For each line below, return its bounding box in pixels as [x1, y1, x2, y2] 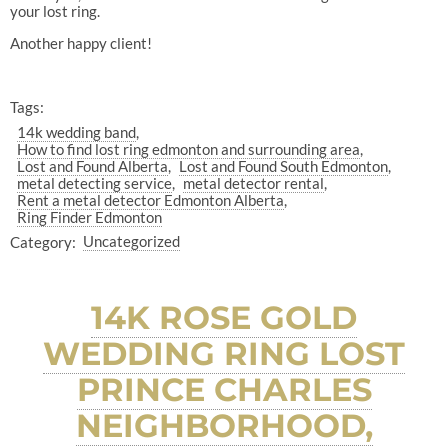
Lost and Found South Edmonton [178, 156, 388, 175]
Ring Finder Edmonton [17, 207, 163, 226]
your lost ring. [9, 2, 100, 21]
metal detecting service [17, 173, 173, 192]
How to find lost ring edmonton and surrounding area [17, 139, 361, 158]
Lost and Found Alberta [17, 156, 169, 175]
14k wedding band [17, 122, 137, 141]
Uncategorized [83, 232, 181, 251]
